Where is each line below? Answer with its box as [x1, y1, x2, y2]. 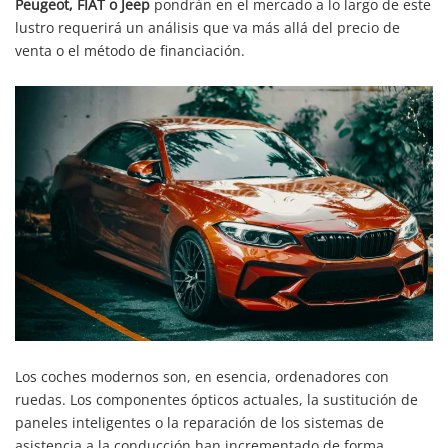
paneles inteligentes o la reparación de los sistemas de [15, 413, 384, 433]
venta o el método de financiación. [15, 41, 245, 61]
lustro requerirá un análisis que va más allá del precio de [15, 18, 400, 38]
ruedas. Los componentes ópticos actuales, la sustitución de [15, 390, 418, 410]
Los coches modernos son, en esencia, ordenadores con [15, 367, 389, 387]
